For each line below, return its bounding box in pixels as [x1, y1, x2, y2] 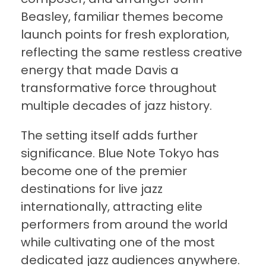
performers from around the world [21, 216, 228, 233]
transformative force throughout [21, 80, 217, 97]
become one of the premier [21, 163, 187, 180]
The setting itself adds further [21, 127, 198, 144]
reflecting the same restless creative [21, 44, 242, 61]
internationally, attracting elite [21, 198, 202, 216]
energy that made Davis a [21, 62, 179, 79]
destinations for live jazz [21, 180, 163, 198]
